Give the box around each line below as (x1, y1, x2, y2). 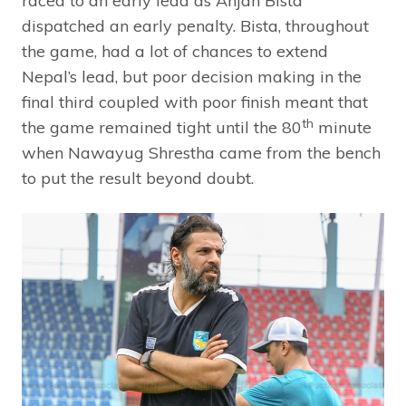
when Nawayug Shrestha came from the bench (22, 142, 381, 164)
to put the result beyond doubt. (22, 168, 254, 189)
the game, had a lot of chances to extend (22, 41, 328, 63)
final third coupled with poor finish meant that (22, 92, 368, 113)
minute (314, 117, 372, 139)
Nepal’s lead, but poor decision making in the (22, 66, 362, 88)
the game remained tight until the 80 (22, 117, 302, 139)
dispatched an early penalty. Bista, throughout (22, 15, 369, 37)
